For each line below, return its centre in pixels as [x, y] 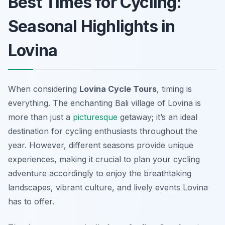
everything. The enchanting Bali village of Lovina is [104, 103]
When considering [44, 89]
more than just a [40, 117]
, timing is [174, 89]
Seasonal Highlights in [92, 27]
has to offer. [31, 202]
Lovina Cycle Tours [118, 89]
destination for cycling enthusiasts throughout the [103, 131]
